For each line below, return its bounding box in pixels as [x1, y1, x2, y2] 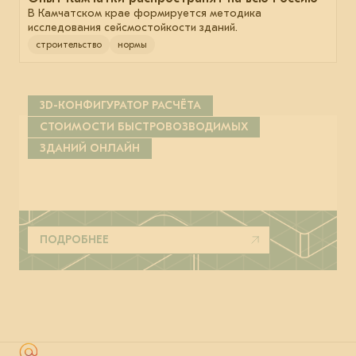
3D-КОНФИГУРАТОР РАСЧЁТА [40, 99, 201, 113]
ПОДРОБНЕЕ [40, 233, 109, 247]
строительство [36, 39, 102, 51]
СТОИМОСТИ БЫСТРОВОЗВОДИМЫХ [40, 120, 248, 134]
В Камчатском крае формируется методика [28, 6, 261, 21]
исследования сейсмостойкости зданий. [28, 21, 238, 35]
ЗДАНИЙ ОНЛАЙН [40, 141, 140, 156]
